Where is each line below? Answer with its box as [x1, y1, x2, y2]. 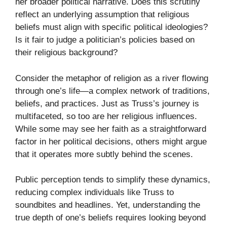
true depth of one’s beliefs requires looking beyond [15, 213, 206, 223]
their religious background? [15, 48, 118, 58]
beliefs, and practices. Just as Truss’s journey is [15, 98, 199, 108]
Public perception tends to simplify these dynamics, [15, 175, 210, 185]
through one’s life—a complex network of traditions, [15, 86, 210, 96]
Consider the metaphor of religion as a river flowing [15, 73, 208, 83]
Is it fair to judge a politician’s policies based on [15, 35, 195, 45]
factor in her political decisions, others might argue [15, 136, 207, 146]
